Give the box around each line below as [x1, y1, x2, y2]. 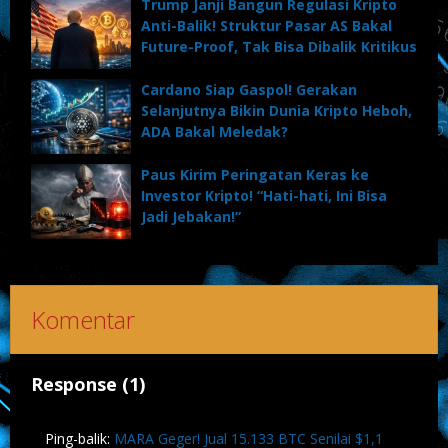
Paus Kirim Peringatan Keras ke [141, 164, 369, 184]
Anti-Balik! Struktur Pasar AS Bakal [141, 15, 392, 35]
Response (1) [31, 371, 145, 396]
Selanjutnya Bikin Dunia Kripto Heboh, [141, 100, 412, 120]
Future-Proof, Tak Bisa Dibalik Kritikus [141, 36, 417, 56]
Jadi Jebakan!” [141, 206, 241, 226]
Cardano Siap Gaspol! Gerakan [141, 79, 357, 99]
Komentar [31, 302, 135, 336]
